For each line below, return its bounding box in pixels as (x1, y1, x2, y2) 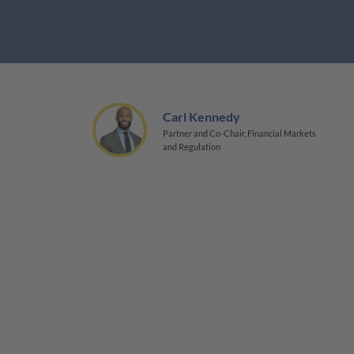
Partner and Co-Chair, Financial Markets (162, 127, 316, 138)
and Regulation (162, 141, 220, 152)
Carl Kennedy (162, 108, 240, 124)
